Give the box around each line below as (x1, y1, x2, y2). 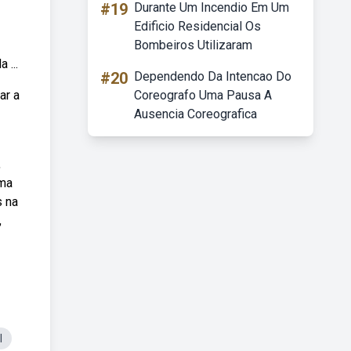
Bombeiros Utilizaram (134, 38, 252, 52)
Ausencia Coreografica (134, 107, 257, 121)
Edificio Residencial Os (134, 19, 261, 34)
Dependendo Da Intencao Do (134, 69, 291, 84)
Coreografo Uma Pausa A (134, 88, 272, 103)
